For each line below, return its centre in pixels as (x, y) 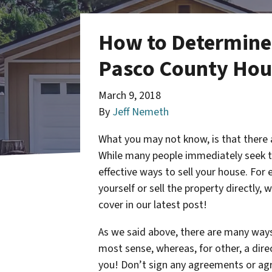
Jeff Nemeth (141, 112)
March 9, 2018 (130, 95)
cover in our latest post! (153, 205)
